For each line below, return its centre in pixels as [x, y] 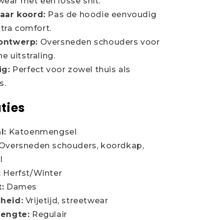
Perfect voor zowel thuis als [70, 70]
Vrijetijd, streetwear [66, 200]
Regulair [48, 214]
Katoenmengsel [42, 132]
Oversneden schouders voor [99, 42]
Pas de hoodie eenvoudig [101, 15]
